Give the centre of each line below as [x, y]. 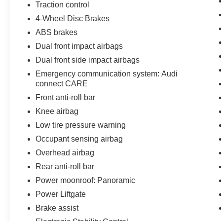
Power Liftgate [61, 194]
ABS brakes [57, 32]
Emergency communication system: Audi [107, 74]
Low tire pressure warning [81, 125]
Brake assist [57, 208]
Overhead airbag [65, 152]
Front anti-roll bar [66, 97]
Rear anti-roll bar [65, 166]
